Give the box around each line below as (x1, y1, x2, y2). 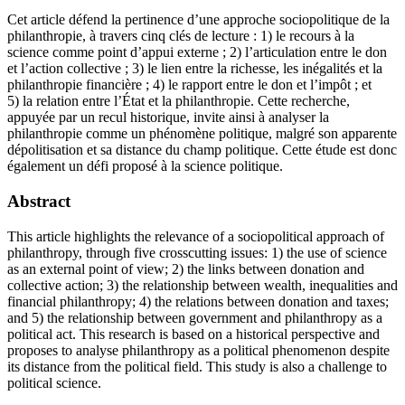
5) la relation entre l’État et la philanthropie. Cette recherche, (7, 93, 350, 109)
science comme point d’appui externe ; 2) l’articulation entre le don (7, 44, 387, 61)
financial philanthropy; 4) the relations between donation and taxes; (7, 293, 389, 309)
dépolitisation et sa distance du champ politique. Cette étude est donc (7, 142, 397, 158)
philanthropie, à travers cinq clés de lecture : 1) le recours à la (7, 28, 354, 44)
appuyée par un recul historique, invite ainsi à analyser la (7, 109, 329, 126)
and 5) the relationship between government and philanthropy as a (7, 309, 382, 325)
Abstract (7, 191, 71, 211)
